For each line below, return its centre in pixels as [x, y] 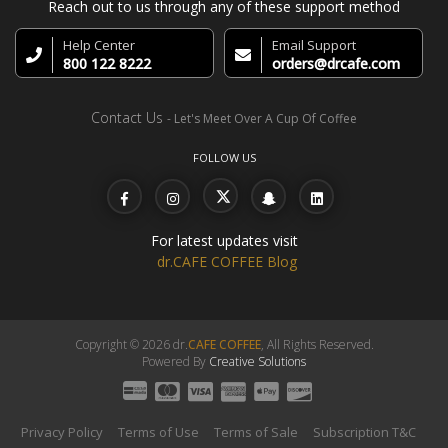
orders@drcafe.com [336, 64]
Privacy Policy [62, 432]
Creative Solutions [257, 361]
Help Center [99, 45]
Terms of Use [158, 432]
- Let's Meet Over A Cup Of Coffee [262, 119]
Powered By [175, 361]
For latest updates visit [224, 240]
